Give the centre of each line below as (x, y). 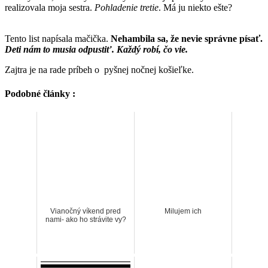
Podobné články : (40, 93)
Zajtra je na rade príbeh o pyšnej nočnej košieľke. (99, 70)
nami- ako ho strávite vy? (86, 219)
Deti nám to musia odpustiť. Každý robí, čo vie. (96, 50)
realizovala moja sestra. (50, 8)
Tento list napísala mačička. (58, 39)
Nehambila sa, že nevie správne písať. (187, 39)
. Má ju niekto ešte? (195, 8)
